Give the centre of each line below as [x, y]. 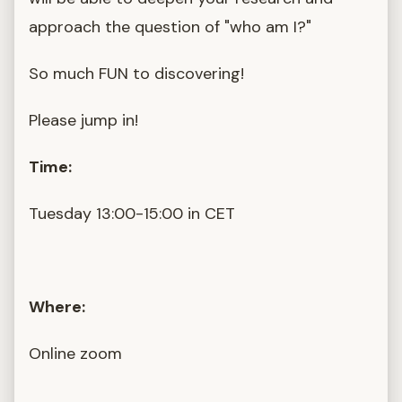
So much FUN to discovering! [136, 73]
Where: [59, 306]
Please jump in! [83, 120]
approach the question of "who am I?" [170, 26]
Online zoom [75, 353]
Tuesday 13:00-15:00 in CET [132, 213]
